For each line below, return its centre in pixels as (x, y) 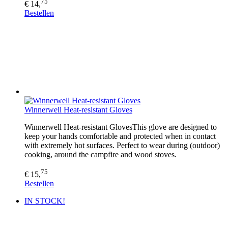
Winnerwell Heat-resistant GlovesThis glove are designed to (121, 127)
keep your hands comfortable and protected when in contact (120, 136)
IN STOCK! (45, 201)
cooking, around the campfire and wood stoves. (101, 155)
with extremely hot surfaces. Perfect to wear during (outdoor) (122, 146)
